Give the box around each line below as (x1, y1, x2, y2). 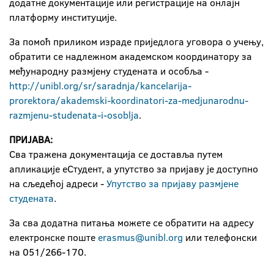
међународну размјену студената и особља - (9, 64, 211, 78)
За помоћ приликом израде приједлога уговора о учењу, (9, 35, 264, 48)
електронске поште (9, 231, 98, 244)
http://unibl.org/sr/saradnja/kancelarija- (9, 79, 191, 92)
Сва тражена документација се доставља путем (9, 147, 223, 161)
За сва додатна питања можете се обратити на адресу (9, 216, 254, 229)
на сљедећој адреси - (9, 177, 106, 190)
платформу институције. (9, 10, 117, 24)
